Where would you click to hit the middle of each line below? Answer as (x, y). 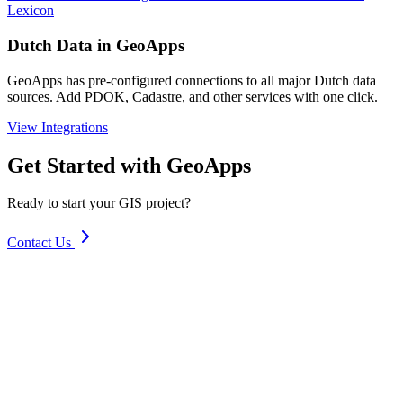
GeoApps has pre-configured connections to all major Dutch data (192, 80)
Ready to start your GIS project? (99, 203)
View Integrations (58, 127)
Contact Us (39, 243)
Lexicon (31, 11)
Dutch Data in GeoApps (96, 45)
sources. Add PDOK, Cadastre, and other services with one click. (193, 96)
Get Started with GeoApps (129, 165)
